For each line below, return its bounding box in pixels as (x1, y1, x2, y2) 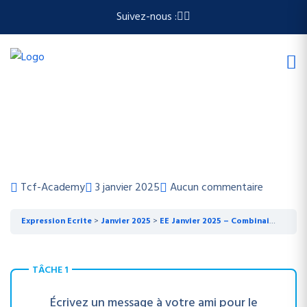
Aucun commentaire (170, 179, 263, 197)
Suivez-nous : (116, 8, 177, 26)
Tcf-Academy (21, 179, 85, 197)
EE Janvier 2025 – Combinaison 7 (160, 214, 269, 228)
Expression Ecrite (21, 214, 92, 228)
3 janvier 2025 (95, 179, 160, 197)
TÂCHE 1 (32, 262, 69, 278)
